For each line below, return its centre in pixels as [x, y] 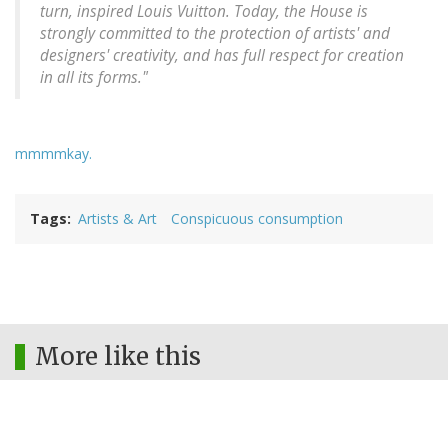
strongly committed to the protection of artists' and [215, 34]
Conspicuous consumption [257, 219]
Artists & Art [117, 219]
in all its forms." [94, 78]
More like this [118, 357]
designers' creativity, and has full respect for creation [222, 56]
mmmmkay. [53, 154]
